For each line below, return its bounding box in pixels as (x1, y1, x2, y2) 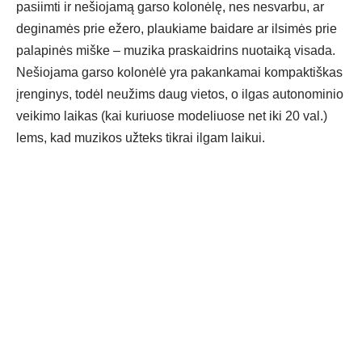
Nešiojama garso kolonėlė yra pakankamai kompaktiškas (16, 65, 343, 80)
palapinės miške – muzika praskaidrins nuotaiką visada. (16, 44, 335, 58)
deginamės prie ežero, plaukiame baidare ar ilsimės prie (16, 22, 337, 36)
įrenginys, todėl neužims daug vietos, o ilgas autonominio (16, 87, 343, 102)
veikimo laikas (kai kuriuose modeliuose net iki (16, 109, 285, 124)
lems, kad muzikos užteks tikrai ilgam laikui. (16, 131, 265, 145)
